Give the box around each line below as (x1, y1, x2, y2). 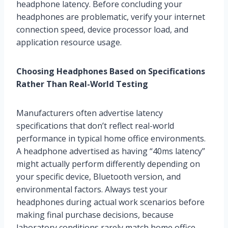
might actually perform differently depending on (16, 158, 200, 169)
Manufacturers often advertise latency (16, 107, 163, 119)
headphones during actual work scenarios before (16, 196, 205, 208)
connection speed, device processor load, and (16, 23, 188, 35)
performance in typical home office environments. (16, 132, 206, 144)
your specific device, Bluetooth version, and (16, 170, 181, 182)
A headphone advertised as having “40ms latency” (16, 145, 205, 157)
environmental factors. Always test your (16, 183, 167, 195)
